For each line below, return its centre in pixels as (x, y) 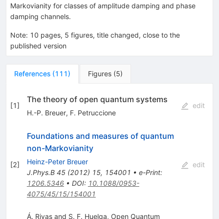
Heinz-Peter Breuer (57, 161)
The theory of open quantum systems (97, 99)
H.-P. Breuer (46, 112)
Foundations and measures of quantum (100, 136)
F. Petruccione (93, 112)
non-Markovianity (60, 148)
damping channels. (41, 16)
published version (38, 45)
